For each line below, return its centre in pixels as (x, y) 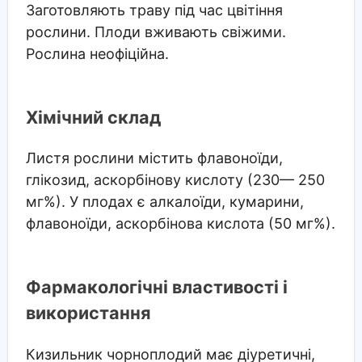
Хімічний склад (93, 117)
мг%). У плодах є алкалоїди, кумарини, (164, 202)
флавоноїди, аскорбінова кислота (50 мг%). (180, 224)
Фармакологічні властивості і (156, 287)
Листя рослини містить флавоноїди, (154, 158)
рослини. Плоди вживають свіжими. (156, 32)
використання (88, 313)
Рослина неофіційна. (97, 54)
